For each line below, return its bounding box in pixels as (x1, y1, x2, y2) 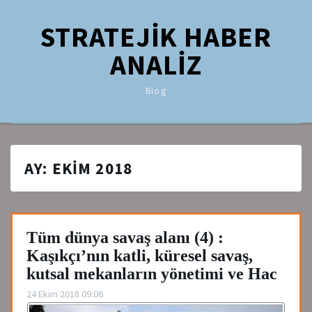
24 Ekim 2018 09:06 (26, 288, 103, 300)
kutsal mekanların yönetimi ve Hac (26, 265, 277, 283)
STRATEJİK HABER (40, 19, 272, 54)
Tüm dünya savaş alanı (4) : (26, 228, 224, 247)
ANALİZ (110, 47, 202, 82)
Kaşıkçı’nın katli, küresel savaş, (26, 247, 253, 265)
